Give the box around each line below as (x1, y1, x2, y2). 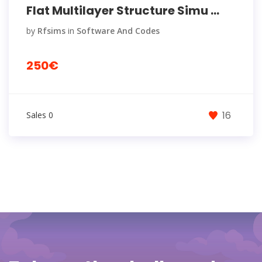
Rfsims (37, 25, 65, 36)
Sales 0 (26, 109, 53, 120)
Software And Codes (77, 25, 160, 36)
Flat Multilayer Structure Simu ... (26, 2, 219, 19)
